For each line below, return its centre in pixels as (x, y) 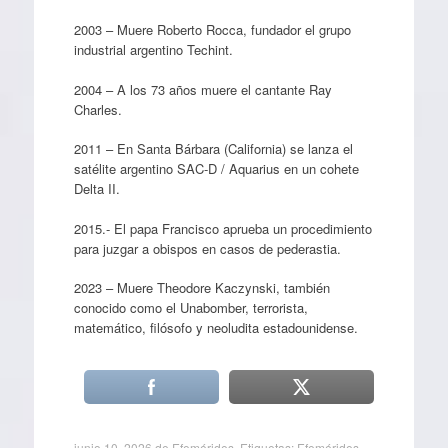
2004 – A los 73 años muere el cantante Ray (202, 89)
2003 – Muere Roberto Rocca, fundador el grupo (212, 29)
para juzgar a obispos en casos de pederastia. (207, 248)
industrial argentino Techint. (153, 49)
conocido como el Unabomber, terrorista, (190, 307)
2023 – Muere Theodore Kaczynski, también (201, 287)
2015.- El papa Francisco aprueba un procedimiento (222, 228)
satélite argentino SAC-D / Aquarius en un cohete (216, 168)
